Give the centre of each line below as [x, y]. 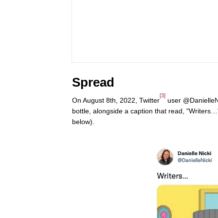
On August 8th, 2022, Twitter [116, 100]
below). [83, 122]
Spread [93, 82]
